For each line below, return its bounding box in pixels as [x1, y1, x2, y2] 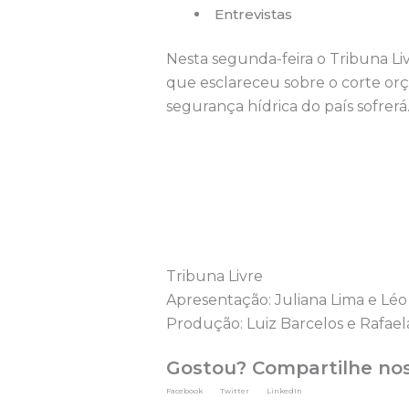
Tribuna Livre [166, 267, 263, 285]
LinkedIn [267, 385, 302, 395]
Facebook [166, 385, 203, 395]
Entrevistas [215, 5, 292, 23]
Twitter [220, 385, 249, 395]
